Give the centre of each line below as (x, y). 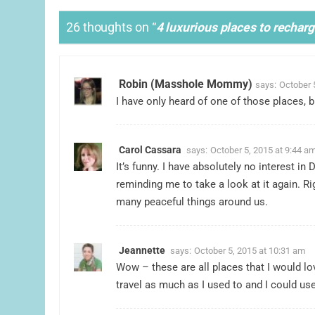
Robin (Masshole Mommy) (186, 84)
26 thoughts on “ (111, 28)
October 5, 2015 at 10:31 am (250, 250)
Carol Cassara (150, 149)
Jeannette (142, 250)
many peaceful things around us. (192, 201)
